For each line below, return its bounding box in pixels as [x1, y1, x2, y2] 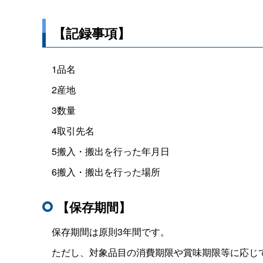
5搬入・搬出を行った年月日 [42, 144, 170, 158]
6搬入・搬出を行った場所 [42, 164, 160, 178]
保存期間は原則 [42, 224, 117, 238]
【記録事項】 [53, 23, 130, 42]
